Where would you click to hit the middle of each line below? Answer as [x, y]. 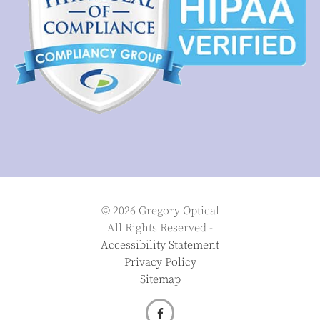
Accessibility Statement [160, 245]
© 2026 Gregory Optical [160, 211]
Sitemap [160, 280]
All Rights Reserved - [160, 228]
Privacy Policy [160, 262]
